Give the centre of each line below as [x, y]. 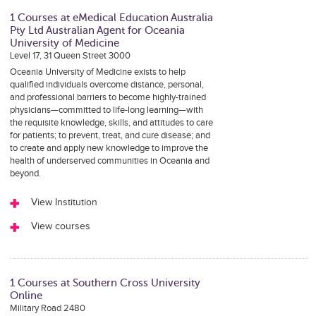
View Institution [64, 202]
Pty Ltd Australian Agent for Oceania [97, 30]
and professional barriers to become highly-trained [108, 97]
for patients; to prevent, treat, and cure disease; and [110, 135]
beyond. [25, 174]
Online [26, 296]
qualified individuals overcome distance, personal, [107, 85]
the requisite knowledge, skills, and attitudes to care [111, 123]
